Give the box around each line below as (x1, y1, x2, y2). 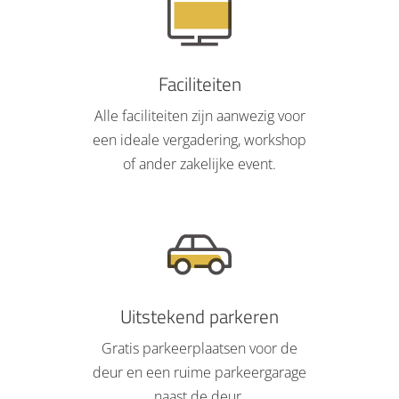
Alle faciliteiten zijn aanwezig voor (94, 106, 305, 126)
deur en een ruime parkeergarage (93, 362, 306, 382)
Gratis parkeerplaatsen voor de (102, 338, 297, 358)
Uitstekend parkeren (120, 302, 279, 330)
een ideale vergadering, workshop (93, 130, 306, 150)
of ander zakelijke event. (123, 154, 276, 174)
